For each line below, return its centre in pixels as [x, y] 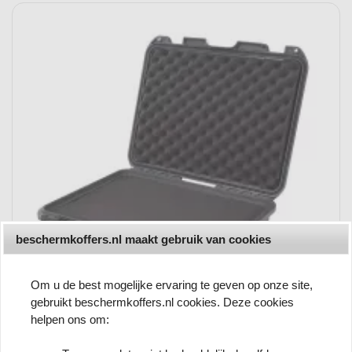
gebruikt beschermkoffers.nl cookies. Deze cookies [163, 302]
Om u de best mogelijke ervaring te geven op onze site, [172, 285]
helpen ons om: [70, 320]
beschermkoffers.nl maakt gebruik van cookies [144, 239]
